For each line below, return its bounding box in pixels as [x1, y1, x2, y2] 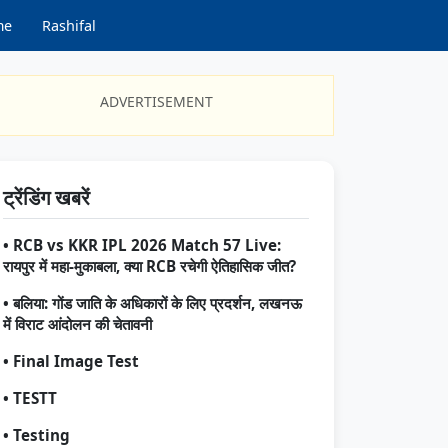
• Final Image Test [3, 351, 139, 371]
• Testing [3, 425, 70, 445]
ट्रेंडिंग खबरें [3, 184, 90, 211]
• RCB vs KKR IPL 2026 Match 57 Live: [3, 235, 281, 255]
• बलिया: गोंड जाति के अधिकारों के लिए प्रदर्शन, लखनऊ [3, 293, 302, 313]
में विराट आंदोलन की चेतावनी [3, 314, 152, 334]
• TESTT [3, 388, 57, 408]
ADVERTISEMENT [99, 92, 213, 111]
